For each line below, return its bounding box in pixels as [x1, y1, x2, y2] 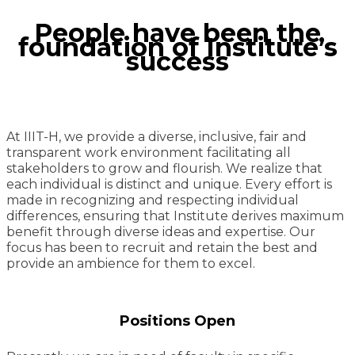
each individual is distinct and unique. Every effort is [6, 177, 332, 193]
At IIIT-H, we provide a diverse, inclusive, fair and [6, 129, 307, 145]
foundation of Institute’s [17, 31, 338, 63]
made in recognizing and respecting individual [6, 193, 299, 208]
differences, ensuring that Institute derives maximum [6, 208, 344, 224]
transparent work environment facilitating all [6, 145, 291, 161]
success [126, 45, 229, 77]
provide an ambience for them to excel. [6, 256, 255, 272]
